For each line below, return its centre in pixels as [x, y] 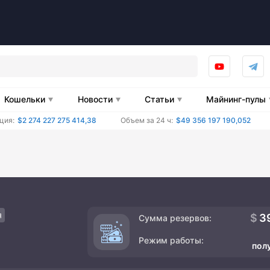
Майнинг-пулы [236, 99]
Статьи [159, 99]
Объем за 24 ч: [147, 120]
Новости [95, 99]
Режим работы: [171, 240]
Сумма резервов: [175, 218]
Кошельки [25, 99]
